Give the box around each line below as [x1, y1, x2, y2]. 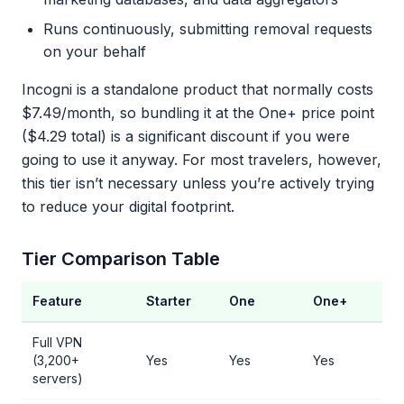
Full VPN [32, 335, 82, 350]
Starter [146, 293, 191, 308]
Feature [32, 293, 82, 308]
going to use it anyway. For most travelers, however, [22, 151, 381, 169]
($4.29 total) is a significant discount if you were [22, 127, 350, 145]
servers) [32, 371, 83, 386]
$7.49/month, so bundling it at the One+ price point [22, 104, 374, 122]
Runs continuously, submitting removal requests [43, 20, 372, 38]
